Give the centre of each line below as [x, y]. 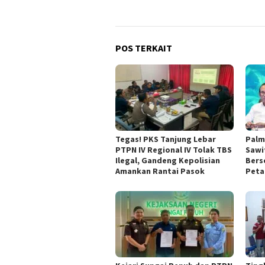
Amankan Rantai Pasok [160, 171]
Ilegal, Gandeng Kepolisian [168, 161]
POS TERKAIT [144, 48]
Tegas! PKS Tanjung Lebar [166, 139]
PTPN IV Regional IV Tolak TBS [174, 150]
